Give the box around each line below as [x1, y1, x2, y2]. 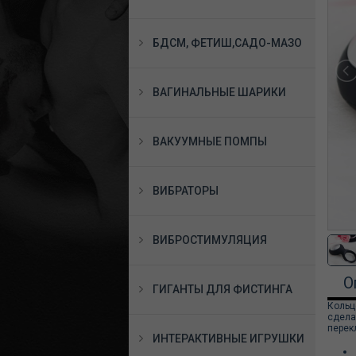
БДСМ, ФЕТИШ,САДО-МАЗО [153, 37, 302, 49]
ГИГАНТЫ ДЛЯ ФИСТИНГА [153, 283, 292, 296]
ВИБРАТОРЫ [153, 184, 219, 197]
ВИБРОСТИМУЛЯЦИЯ [153, 234, 267, 246]
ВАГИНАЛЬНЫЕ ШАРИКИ [153, 86, 286, 99]
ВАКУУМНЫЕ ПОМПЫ [153, 135, 267, 148]
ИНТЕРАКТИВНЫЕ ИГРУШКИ [153, 332, 304, 345]
